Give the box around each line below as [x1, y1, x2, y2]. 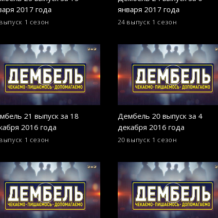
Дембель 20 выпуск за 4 [117, 110, 202, 121]
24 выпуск [117, 18, 150, 27]
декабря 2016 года [117, 122, 184, 132]
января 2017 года [117, 4, 180, 15]
